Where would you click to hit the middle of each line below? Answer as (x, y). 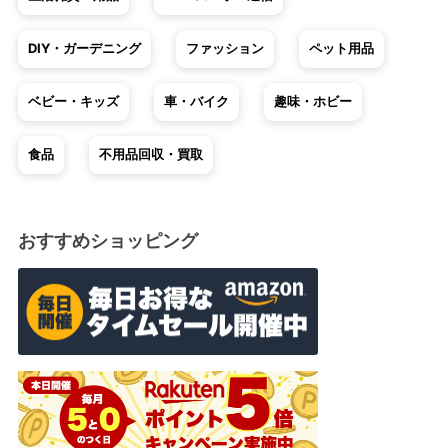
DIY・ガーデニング (84, 48)
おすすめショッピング (107, 240)
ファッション (224, 48)
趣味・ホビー (312, 101)
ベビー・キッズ (73, 101)
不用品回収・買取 (150, 154)
